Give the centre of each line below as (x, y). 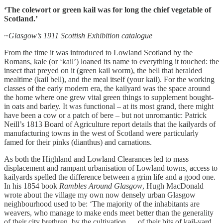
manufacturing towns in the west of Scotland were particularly (101, 133)
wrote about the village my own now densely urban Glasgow (100, 195)
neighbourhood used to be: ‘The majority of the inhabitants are (102, 204)
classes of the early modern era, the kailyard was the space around (107, 88)
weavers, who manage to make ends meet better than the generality (109, 213)
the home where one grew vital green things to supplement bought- (109, 97)
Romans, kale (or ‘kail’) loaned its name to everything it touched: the (111, 61)
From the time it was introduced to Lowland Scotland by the (98, 52)
